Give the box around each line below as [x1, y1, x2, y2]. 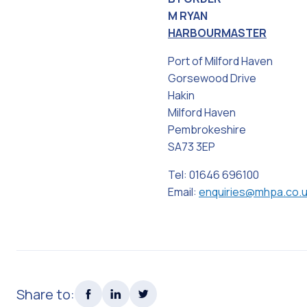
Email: [168, 184, 199, 200]
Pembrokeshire [168, 122, 246, 138]
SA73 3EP [168, 139, 215, 155]
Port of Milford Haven [168, 53, 273, 69]
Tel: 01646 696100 [168, 167, 259, 183]
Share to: [16, 284, 75, 304]
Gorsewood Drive [168, 71, 256, 86]
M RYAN [168, 8, 208, 24]
